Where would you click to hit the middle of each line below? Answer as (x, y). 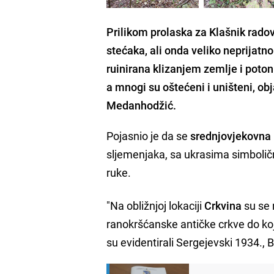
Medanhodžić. (142, 105)
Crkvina (223, 205)
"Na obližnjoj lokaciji (156, 205)
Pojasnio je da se (147, 135)
